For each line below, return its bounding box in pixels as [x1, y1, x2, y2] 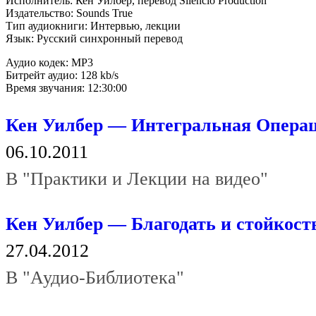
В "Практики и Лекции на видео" [6, 169, 268, 190]
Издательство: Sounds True [6, 6, 133, 19]
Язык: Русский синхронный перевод [6, 32, 183, 44]
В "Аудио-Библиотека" [6, 267, 184, 288]
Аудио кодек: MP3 [6, 56, 93, 68]
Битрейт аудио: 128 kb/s [6, 68, 119, 81]
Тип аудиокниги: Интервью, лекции [6, 19, 181, 32]
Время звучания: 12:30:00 [6, 81, 127, 94]
